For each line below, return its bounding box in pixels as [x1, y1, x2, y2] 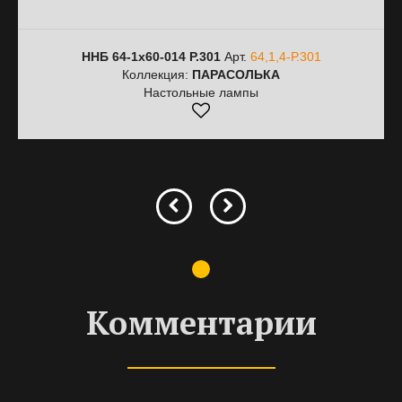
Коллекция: [122, 67, 192, 82]
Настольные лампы [144, 85, 258, 100]
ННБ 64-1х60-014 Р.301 [81, 49, 224, 64]
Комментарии [85, 301, 317, 344]
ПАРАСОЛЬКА [192, 67, 280, 82]
